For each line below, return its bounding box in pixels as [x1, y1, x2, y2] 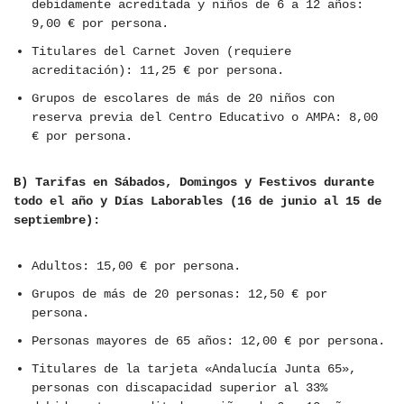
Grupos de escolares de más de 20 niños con [32, 91, 335, 106]
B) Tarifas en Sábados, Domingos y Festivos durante [14, 175, 374, 190]
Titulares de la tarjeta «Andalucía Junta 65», [32, 362, 356, 377]
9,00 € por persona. [32, 16, 169, 32]
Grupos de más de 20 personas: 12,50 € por [32, 287, 327, 302]
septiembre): [14, 213, 100, 228]
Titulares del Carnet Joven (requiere [32, 44, 291, 60]
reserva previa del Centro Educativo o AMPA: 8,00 [32, 110, 378, 125]
